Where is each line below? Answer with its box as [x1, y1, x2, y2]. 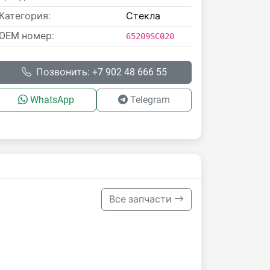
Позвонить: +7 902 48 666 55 [36, 66, 167, 78]
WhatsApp [30, 94, 75, 105]
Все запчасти [109, 193, 174, 205]
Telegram [130, 94, 170, 105]
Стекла [126, 10, 160, 22]
